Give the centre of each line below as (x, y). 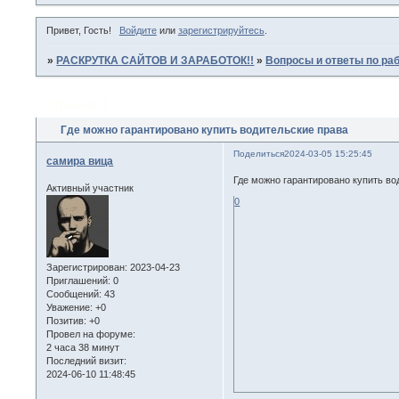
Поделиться (259, 153)
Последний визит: (87, 360)
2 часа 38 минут (83, 347)
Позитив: (67, 320)
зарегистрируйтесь (221, 31)
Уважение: (70, 307)
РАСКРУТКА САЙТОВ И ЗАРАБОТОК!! (155, 61)
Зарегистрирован (86, 267)
